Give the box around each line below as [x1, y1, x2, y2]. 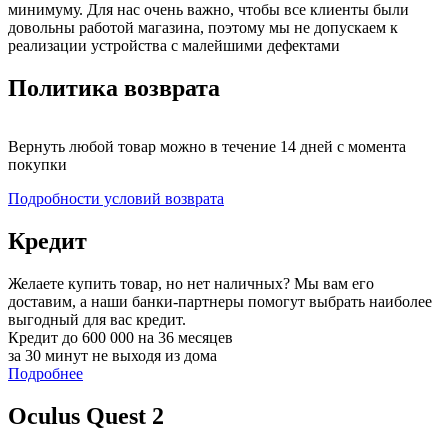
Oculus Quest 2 [8, 402, 164, 429]
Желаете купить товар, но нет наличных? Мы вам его [8, 274, 374, 292]
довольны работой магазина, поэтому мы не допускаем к [8, 19, 398, 37]
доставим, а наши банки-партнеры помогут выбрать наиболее [8, 292, 432, 310]
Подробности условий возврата [8, 190, 224, 208]
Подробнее [8, 364, 83, 382]
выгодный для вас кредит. [8, 310, 186, 328]
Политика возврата [8, 75, 220, 102]
